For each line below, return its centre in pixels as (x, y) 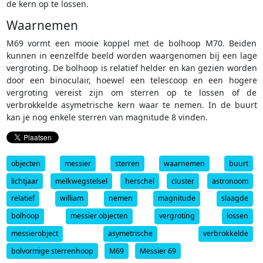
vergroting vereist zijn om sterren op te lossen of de (131, 92)
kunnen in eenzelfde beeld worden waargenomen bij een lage (131, 55)
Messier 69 (158, 251)
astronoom (230, 181)
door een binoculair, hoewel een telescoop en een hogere (131, 80)
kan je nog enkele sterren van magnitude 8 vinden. (107, 117)
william (71, 198)
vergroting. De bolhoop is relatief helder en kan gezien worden (131, 68)
